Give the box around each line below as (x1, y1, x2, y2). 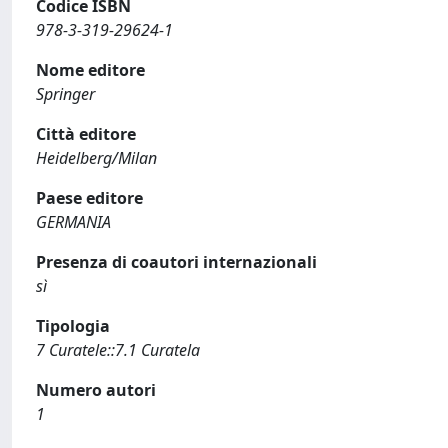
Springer (36, 82, 95, 105)
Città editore (36, 122, 136, 145)
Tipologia (36, 314, 110, 337)
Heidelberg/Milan (36, 146, 157, 169)
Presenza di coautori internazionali (36, 250, 317, 273)
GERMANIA (36, 210, 111, 233)
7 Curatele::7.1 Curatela (36, 338, 200, 361)
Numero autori (36, 378, 156, 401)
